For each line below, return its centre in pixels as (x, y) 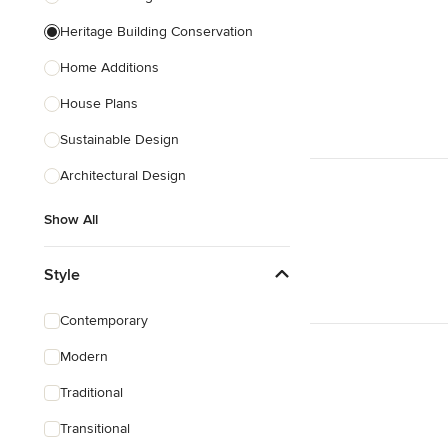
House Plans (99, 103)
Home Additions (109, 67)
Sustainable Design (119, 139)
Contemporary (104, 320)
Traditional (91, 392)
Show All (71, 219)
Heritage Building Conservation (156, 31)
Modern (84, 356)
